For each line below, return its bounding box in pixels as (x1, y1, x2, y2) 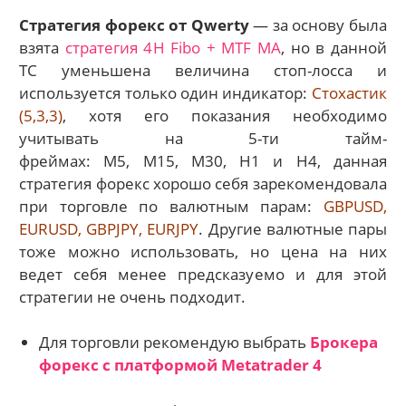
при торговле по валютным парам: (19, 195, 324, 217)
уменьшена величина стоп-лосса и (62, 59, 387, 81)
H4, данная (295, 150, 387, 171)
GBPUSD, (323, 195, 387, 217)
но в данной (284, 36, 387, 58)
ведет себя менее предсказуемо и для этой (19, 263, 387, 285)
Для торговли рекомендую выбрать (38, 332, 310, 353)
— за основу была (248, 14, 387, 35)
